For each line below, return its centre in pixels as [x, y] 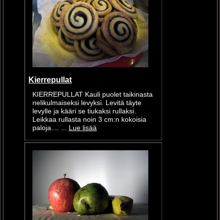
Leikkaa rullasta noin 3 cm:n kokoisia [89, 119]
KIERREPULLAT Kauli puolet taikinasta [92, 94]
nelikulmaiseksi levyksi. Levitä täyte [87, 103]
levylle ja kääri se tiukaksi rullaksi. [84, 111]
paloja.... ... [50, 128]
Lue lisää [82, 128]
